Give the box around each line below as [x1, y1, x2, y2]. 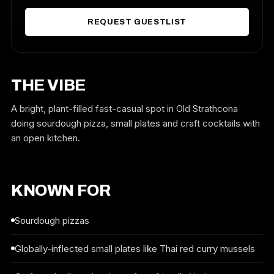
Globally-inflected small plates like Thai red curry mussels [15, 243, 255, 254]
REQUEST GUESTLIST [87, 18, 187, 26]
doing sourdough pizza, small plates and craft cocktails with [11, 117, 260, 129]
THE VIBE [11, 76, 86, 94]
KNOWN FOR [11, 182, 111, 199]
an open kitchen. [11, 132, 80, 144]
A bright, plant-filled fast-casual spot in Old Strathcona [11, 103, 238, 114]
